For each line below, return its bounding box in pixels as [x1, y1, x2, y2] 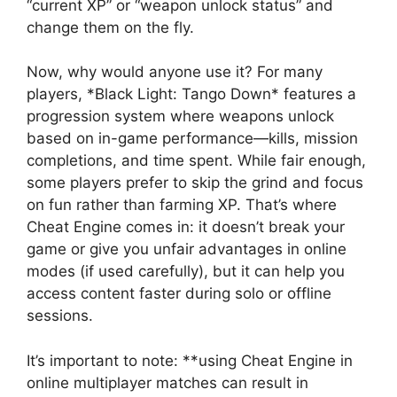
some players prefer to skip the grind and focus [27, 174, 363, 192]
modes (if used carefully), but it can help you [27, 262, 345, 281]
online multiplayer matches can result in [27, 373, 308, 392]
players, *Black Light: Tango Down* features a [27, 85, 356, 104]
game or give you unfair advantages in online [27, 240, 346, 259]
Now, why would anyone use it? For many [27, 63, 323, 82]
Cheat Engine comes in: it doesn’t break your [27, 218, 345, 237]
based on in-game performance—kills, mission [27, 129, 358, 148]
